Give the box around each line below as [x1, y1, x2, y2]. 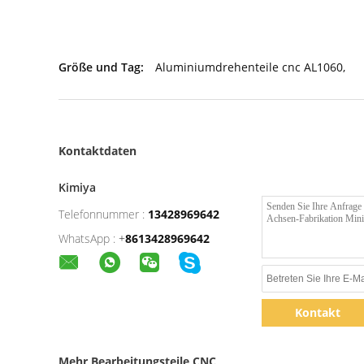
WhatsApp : [58, 231, 115, 246]
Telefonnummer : [58, 206, 145, 222]
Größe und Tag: [58, 59, 144, 75]
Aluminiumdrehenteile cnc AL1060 [155, 59, 343, 75]
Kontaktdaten [58, 143, 136, 158]
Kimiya [58, 180, 96, 195]
